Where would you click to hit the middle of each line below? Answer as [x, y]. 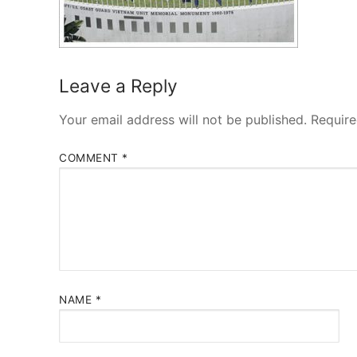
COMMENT [90, 158]
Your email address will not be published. [183, 119]
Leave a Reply [118, 85]
